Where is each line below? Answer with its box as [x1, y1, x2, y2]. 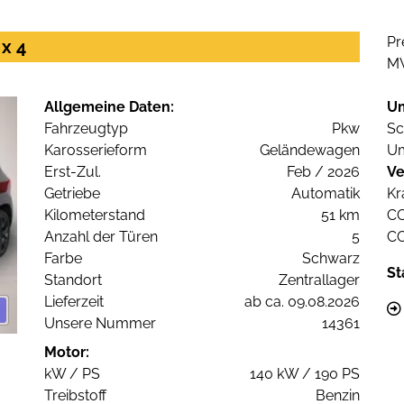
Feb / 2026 [287, 163, 360, 181]
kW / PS [44, 365, 100, 383]
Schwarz [302, 250, 360, 268]
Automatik [291, 185, 360, 203]
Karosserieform [44, 142, 147, 160]
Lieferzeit [44, 293, 104, 311]
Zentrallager [279, 271, 360, 289]
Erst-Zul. [44, 163, 101, 181]
